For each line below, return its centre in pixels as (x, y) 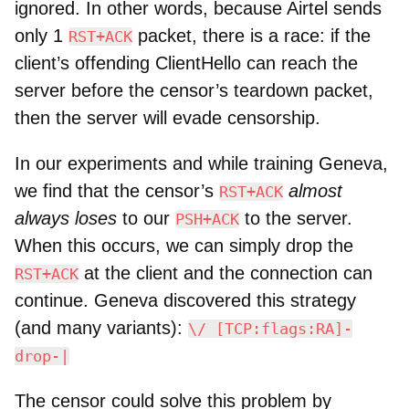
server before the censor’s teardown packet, (194, 90)
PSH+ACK (207, 219)
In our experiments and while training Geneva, (201, 163)
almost (315, 190)
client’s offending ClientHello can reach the (186, 63)
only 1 (42, 35)
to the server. (296, 218)
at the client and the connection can (225, 273)
